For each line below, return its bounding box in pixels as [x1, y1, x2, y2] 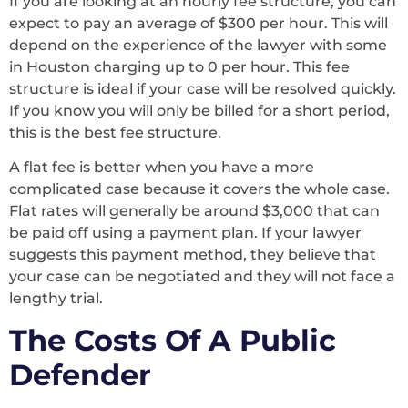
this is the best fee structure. [9, 123, 225, 141]
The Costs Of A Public [9, 321, 336, 358]
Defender [9, 356, 151, 393]
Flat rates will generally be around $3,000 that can [9, 202, 380, 220]
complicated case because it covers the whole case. [9, 180, 390, 199]
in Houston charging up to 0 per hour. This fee [9, 57, 350, 76]
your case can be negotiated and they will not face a [9, 268, 395, 286]
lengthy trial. [9, 290, 103, 308]
